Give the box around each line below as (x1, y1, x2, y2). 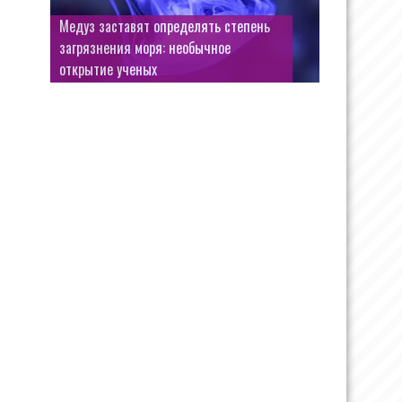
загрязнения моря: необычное (59, 37, 231, 58)
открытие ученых (59, 58, 157, 80)
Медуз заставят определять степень (59, 15, 270, 37)
